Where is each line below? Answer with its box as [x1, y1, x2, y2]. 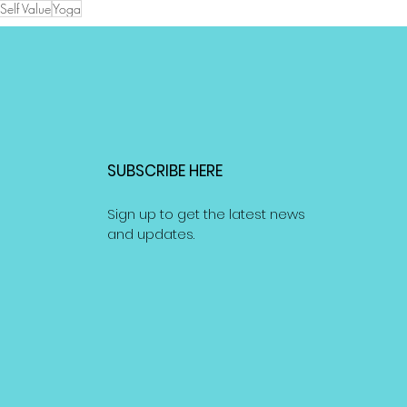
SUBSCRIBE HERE [107, 159, 223, 182]
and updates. [107, 223, 195, 243]
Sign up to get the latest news [107, 203, 306, 223]
